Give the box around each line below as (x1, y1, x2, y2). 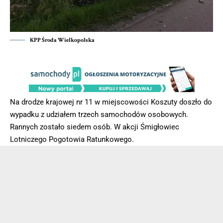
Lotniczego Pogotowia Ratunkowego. (10, 134, 134, 144)
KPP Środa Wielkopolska (30, 36, 95, 44)
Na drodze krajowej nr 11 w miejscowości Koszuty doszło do (10, 97, 212, 107)
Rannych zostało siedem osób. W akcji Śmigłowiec (10, 122, 179, 131)
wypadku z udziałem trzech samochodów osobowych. (10, 110, 188, 119)
